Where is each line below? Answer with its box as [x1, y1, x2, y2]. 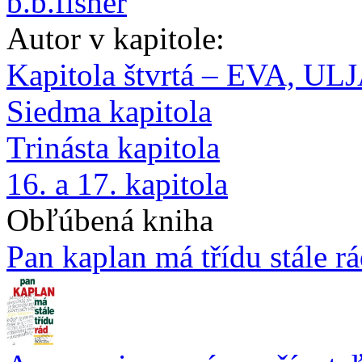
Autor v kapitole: [6, 21, 225, 56]
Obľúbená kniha [6, 203, 213, 238]
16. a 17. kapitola [6, 166, 228, 201]
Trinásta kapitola [6, 130, 220, 165]
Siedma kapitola [6, 94, 212, 128]
